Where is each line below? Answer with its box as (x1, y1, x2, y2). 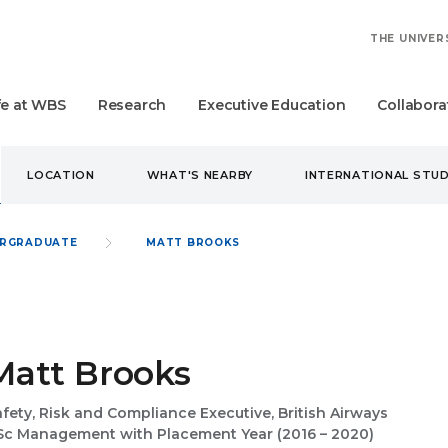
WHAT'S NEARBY (146, 168, 254, 182)
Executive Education (198, 96, 346, 114)
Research (97, 96, 167, 114)
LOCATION (27, 168, 95, 182)
